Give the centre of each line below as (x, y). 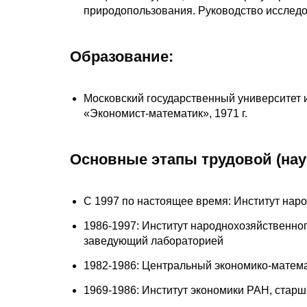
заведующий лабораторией (153, 241)
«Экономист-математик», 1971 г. (165, 113)
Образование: (122, 56)
